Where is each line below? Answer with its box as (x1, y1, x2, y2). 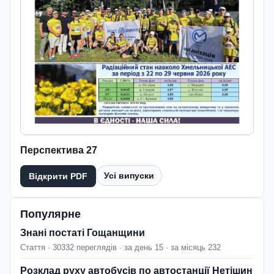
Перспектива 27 (20, 145, 97, 156)
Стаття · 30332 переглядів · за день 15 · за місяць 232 (20, 243, 221, 253)
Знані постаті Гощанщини (20, 228, 145, 239)
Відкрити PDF (29, 171, 87, 182)
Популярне (20, 208, 81, 221)
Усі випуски (104, 171, 154, 181)
